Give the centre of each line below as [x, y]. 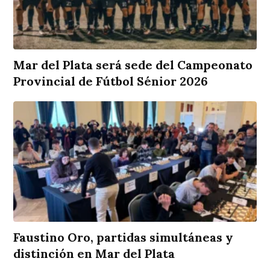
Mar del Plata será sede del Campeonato [133, 64]
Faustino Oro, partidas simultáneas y [124, 237]
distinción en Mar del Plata [94, 253]
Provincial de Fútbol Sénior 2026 [111, 81]
